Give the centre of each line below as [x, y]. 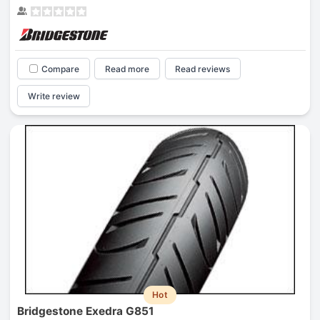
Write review [54, 96]
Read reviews [203, 69]
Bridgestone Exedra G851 [85, 311]
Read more [127, 69]
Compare [60, 69]
